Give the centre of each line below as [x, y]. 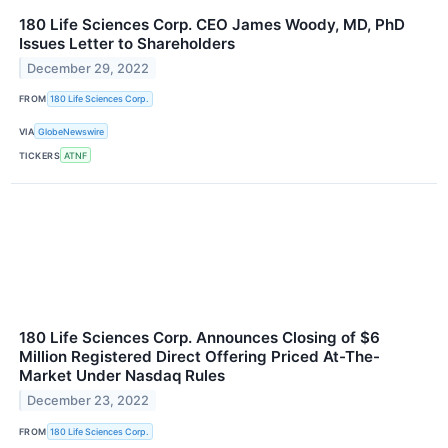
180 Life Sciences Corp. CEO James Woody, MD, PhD [212, 24]
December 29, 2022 [88, 68]
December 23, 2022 [88, 401]
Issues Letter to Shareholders [127, 43]
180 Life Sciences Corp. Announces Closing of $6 [199, 338]
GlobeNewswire [71, 131]
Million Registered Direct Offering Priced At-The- [199, 357]
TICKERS [40, 155]
